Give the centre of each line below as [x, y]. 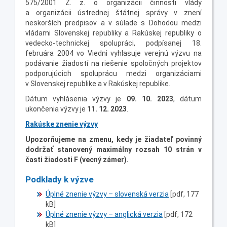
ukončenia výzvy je [55, 109]
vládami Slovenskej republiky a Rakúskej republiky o [113, 33]
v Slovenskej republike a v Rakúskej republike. [98, 83]
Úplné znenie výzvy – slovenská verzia [107, 194]
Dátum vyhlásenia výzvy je [76, 99]
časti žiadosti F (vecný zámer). [77, 159]
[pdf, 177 [184, 194]
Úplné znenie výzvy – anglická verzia [104, 214]
